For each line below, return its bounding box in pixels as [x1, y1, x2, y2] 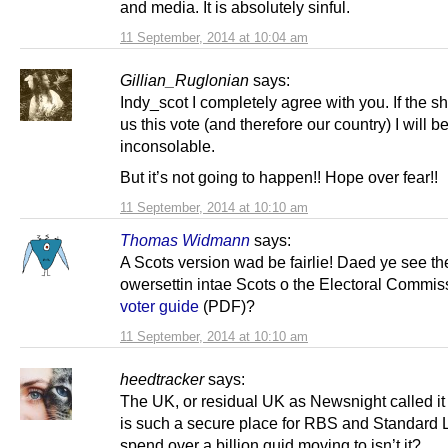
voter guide [120, 297, 199, 316]
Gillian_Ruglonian [120, 71, 249, 90]
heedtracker [120, 370, 204, 389]
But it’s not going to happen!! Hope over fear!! [120, 168, 438, 187]
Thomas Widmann [120, 231, 250, 250]
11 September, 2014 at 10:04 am [120, 30, 308, 46]
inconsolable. [120, 137, 215, 156]
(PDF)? [199, 297, 255, 316]
